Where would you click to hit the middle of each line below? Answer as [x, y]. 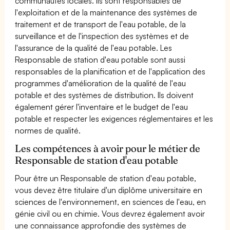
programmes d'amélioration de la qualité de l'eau [101, 83]
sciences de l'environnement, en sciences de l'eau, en [111, 202]
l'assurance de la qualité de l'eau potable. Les [94, 47]
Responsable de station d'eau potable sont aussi [100, 59]
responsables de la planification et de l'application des [110, 71]
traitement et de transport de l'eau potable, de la [101, 24]
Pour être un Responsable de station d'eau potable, [106, 178]
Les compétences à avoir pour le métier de [108, 148]
